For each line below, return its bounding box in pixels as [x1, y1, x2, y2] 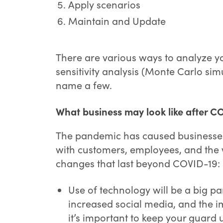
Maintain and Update [68, 14, 166, 27]
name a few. [56, 78, 112, 92]
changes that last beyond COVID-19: [56, 156, 220, 170]
